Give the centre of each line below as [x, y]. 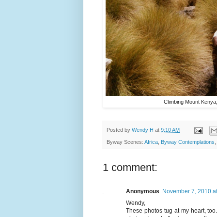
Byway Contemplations [188, 142]
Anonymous [143, 191]
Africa [151, 142]
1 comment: [130, 167]
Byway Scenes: [125, 142]
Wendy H [143, 130]
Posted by [119, 130]
